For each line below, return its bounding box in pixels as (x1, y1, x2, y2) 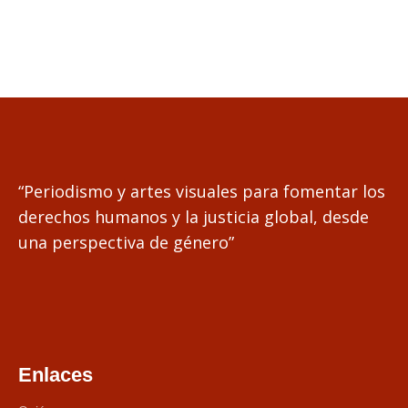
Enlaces (18, 363, 93, 386)
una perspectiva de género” (18, 231, 234, 253)
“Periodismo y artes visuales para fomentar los (18, 180, 385, 202)
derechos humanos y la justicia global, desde (18, 206, 369, 228)
